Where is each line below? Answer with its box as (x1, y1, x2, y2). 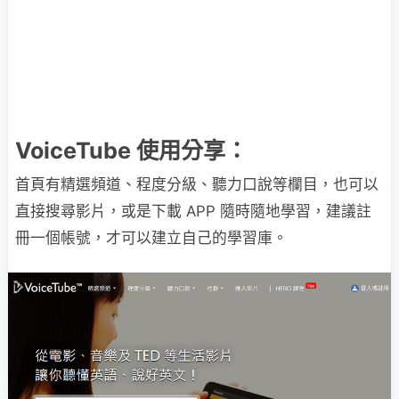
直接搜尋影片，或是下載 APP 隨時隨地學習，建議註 (15, 202, 371, 220)
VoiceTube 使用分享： (15, 137, 248, 164)
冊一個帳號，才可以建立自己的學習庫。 (15, 229, 288, 247)
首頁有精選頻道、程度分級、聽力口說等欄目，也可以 (15, 175, 379, 193)
